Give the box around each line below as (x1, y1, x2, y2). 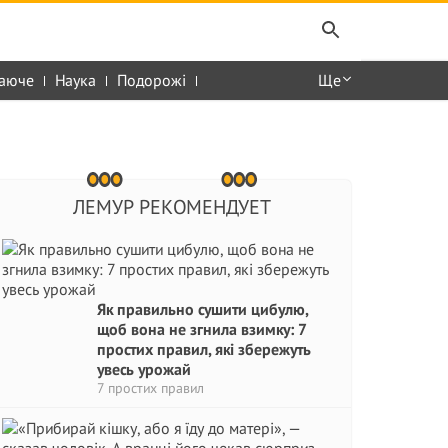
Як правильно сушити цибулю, (97, 299, 308, 319)
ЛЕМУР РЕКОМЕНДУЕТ (72, 194, 271, 220)
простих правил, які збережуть (97, 339, 311, 359)
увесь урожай (97, 359, 191, 379)
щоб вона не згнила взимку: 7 (97, 319, 306, 339)
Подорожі (117, 70, 186, 90)
